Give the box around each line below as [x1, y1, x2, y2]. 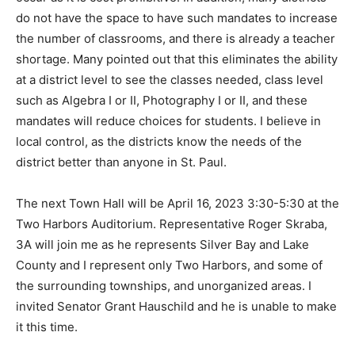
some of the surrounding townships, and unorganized [16, 309, 316, 325]
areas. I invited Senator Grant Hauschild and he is [16, 330, 292, 345]
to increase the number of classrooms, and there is [16, 41, 301, 57]
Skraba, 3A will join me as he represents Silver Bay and [16, 268, 325, 284]
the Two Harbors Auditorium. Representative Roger [16, 247, 303, 263]
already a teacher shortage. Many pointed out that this [16, 62, 319, 78]
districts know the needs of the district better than [16, 165, 296, 181]
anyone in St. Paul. [16, 185, 120, 201]
